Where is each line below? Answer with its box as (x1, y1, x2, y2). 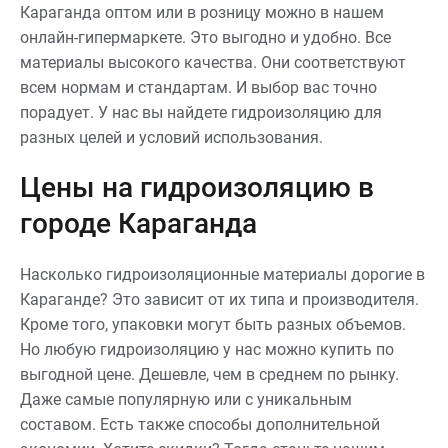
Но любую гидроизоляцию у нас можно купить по (20, 340, 394, 359)
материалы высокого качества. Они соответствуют (20, 53, 406, 72)
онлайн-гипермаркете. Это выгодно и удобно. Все (20, 28, 391, 47)
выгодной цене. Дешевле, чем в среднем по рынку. (20, 365, 399, 384)
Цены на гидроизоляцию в (20, 171, 374, 204)
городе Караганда (20, 207, 257, 240)
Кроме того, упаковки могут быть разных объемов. (20, 315, 406, 334)
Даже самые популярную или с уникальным (20, 390, 352, 409)
